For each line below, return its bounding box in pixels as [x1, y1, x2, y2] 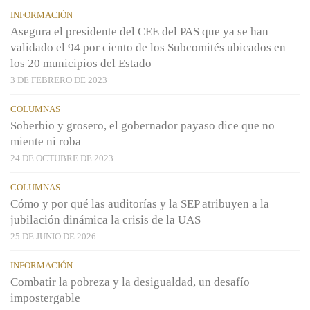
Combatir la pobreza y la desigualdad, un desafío [10, 275, 250, 289]
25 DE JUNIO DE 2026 [10, 231, 96, 242]
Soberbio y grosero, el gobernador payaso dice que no [10, 119, 275, 133]
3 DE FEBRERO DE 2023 [10, 75, 107, 86]
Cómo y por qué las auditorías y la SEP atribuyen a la [10, 197, 269, 211]
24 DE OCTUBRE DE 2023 [10, 153, 113, 164]
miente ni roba [10, 135, 81, 149]
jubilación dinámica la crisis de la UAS [10, 213, 201, 227]
